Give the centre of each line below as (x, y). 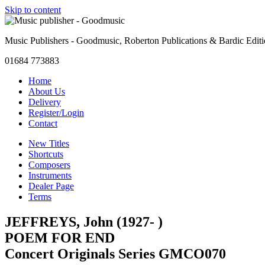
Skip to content (33, 10)
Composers (49, 165)
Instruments (50, 175)
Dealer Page (51, 186)
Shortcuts (46, 154)
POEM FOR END (60, 237)
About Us (47, 91)
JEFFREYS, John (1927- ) (84, 222)
